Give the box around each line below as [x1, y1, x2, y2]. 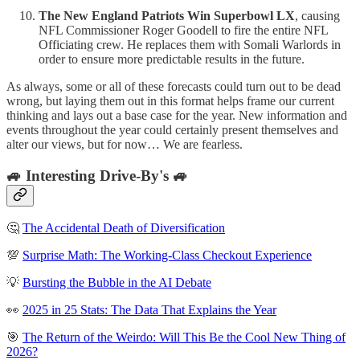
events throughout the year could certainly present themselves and [6, 122, 338, 137]
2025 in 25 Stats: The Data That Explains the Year [22, 303, 276, 317]
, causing [295, 8, 340, 22]
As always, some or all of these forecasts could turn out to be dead [6, 79, 341, 93]
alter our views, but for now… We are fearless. [6, 137, 243, 151]
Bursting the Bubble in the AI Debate [22, 276, 211, 290]
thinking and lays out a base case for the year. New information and [6, 108, 347, 122]
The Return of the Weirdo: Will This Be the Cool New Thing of [22, 330, 346, 345]
